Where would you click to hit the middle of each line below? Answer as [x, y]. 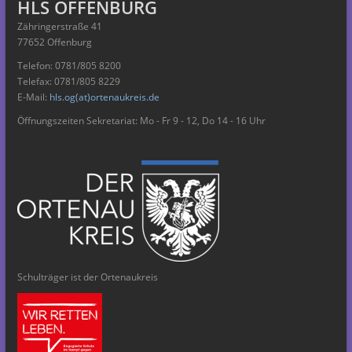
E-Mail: [33, 97]
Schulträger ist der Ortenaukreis [88, 277]
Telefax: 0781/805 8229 [69, 81]
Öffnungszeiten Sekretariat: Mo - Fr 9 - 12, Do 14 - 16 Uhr [141, 120]
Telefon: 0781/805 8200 [69, 65]
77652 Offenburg [55, 42]
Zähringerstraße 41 [60, 26]
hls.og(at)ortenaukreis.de [104, 97]
